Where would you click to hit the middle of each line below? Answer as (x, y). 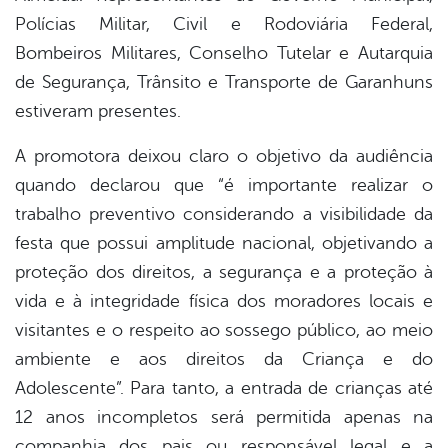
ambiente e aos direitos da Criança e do (224, 359)
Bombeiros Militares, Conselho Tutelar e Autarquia (224, 53)
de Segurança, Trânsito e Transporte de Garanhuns (224, 82)
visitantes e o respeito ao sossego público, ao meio (224, 330)
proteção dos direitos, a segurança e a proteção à (224, 272)
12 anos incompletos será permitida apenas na (224, 417)
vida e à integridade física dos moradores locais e (224, 301)
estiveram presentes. (98, 111)
